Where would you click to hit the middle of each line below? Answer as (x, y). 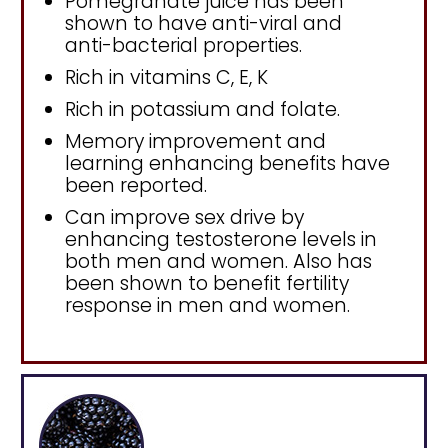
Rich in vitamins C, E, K (166, 78)
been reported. (136, 186)
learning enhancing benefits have (227, 164)
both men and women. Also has (218, 262)
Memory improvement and (195, 142)
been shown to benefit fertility (207, 284)
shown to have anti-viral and (203, 24)
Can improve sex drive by (184, 218)
